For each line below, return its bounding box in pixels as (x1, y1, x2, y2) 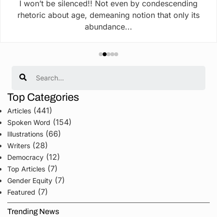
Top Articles (7, 164, 45, 173)
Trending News (7, 207, 59, 216)
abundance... (85, 21, 132, 31)
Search (11, 64, 36, 74)
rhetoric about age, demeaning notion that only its (17, 10, 200, 20)
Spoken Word (7, 118, 50, 126)
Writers (7, 141, 30, 150)
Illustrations (7, 129, 43, 138)
